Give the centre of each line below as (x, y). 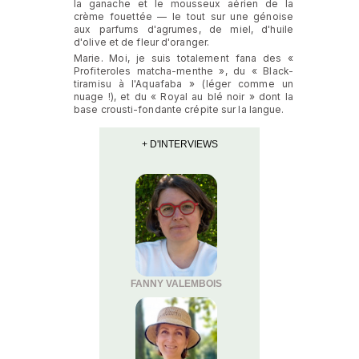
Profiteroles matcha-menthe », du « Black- (184, 71)
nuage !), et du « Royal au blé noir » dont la (184, 96)
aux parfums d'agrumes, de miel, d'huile (184, 29)
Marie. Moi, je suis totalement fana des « (184, 58)
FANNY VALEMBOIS (176, 283)
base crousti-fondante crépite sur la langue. (179, 109)
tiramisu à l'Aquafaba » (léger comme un (184, 83)
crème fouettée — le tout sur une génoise (184, 16)
